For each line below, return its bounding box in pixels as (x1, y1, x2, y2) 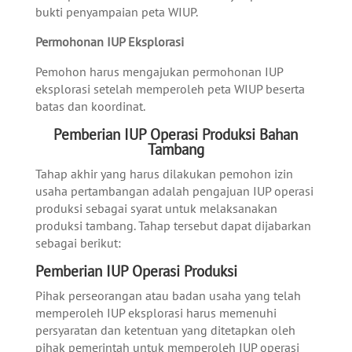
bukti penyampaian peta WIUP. (35, 4, 198, 20)
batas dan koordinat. (35, 98, 145, 114)
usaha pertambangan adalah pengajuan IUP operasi (35, 183, 313, 199)
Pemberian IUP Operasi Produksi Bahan (53, 125, 299, 144)
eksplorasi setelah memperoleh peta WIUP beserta (35, 81, 305, 97)
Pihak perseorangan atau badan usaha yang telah (35, 288, 301, 303)
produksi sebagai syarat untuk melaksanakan (35, 200, 277, 216)
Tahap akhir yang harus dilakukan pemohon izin (35, 166, 293, 181)
